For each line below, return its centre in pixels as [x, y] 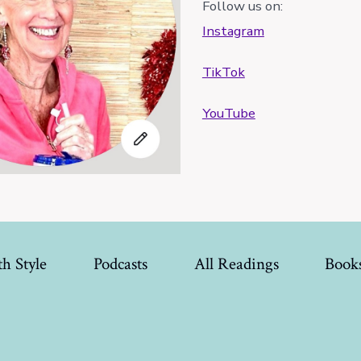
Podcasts [120, 264]
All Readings [236, 264]
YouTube [228, 113]
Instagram [233, 31]
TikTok [223, 72]
